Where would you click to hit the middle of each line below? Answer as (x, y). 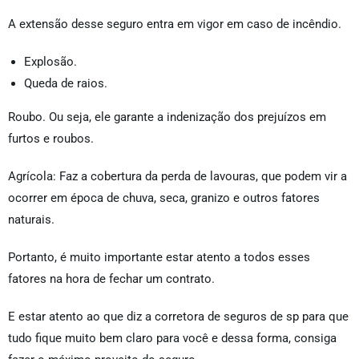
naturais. (31, 220)
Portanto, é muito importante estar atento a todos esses (159, 258)
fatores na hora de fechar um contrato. (111, 279)
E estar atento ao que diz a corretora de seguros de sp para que (178, 317)
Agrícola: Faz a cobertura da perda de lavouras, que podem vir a (177, 177)
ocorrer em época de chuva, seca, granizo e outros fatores (164, 198)
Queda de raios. (66, 84)
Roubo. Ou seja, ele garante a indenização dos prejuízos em (167, 117)
